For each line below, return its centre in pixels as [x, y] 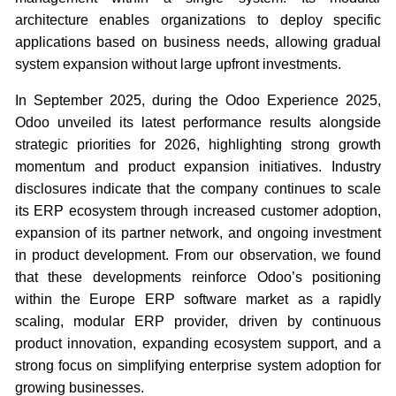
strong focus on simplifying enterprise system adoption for [198, 365]
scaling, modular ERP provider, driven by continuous [198, 321]
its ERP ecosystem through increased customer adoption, [198, 210]
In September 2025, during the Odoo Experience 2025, [198, 100]
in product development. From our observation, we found [198, 255]
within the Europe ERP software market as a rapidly [198, 299]
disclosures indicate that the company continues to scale [198, 188]
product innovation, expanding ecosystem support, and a [198, 343]
